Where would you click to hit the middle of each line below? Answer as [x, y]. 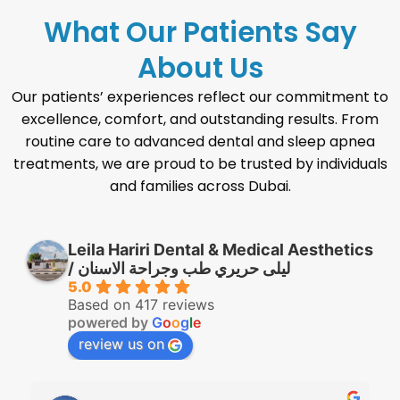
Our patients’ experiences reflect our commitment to [200, 97]
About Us [200, 68]
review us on [121, 344]
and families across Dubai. [200, 187]
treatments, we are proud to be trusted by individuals [200, 164]
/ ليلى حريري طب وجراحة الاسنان [184, 269]
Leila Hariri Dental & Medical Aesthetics [221, 250]
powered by [110, 323]
